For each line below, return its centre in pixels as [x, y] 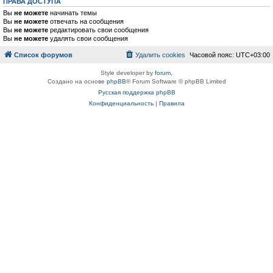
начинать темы [73, 13]
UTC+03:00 [253, 55]
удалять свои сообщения [88, 38]
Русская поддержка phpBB [136, 92]
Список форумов [43, 55]
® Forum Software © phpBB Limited [176, 81]
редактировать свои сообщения [98, 30]
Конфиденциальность [121, 103]
